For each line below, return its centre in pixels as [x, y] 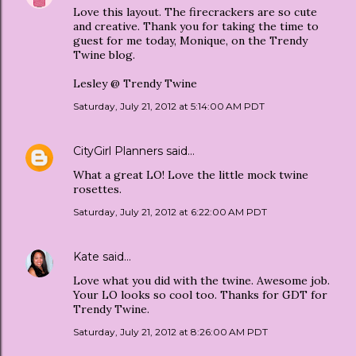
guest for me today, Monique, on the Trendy [190, 40]
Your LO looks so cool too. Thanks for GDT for [200, 294]
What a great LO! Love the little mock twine [191, 174]
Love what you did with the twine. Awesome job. [201, 280]
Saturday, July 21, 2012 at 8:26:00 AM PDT [170, 331]
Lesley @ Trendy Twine [135, 83]
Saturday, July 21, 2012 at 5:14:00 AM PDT [169, 106]
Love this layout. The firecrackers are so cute [195, 12]
